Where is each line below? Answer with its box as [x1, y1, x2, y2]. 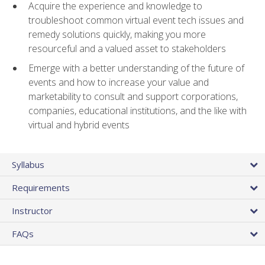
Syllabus [12, 159, 44, 171]
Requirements [12, 182, 70, 194]
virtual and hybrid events [28, 118, 130, 131]
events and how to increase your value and [28, 75, 209, 89]
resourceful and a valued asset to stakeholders [28, 42, 226, 56]
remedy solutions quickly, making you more [28, 28, 206, 41]
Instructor [12, 205, 53, 217]
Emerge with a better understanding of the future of [28, 61, 244, 75]
